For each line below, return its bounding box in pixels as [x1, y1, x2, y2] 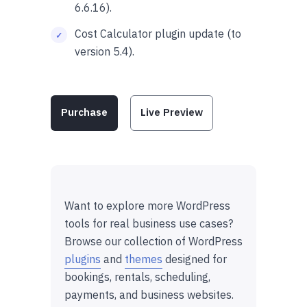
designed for [162, 251, 227, 266]
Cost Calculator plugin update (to [75, 26, 241, 40]
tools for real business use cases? [64, 216, 233, 230]
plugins [64, 251, 101, 266]
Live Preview [140, 105, 203, 119]
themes [125, 251, 162, 266]
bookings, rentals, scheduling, [64, 269, 210, 284]
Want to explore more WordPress [64, 198, 230, 212]
